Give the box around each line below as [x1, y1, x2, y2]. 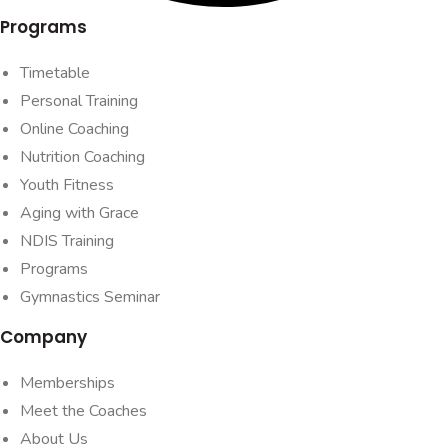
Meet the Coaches [20, 399, 147, 422]
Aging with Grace [20, 201, 139, 224]
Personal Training [20, 89, 138, 112]
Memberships [20, 371, 115, 394]
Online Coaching [20, 117, 129, 140]
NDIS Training [20, 229, 114, 252]
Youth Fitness [20, 173, 114, 196]
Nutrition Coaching [20, 145, 145, 168]
